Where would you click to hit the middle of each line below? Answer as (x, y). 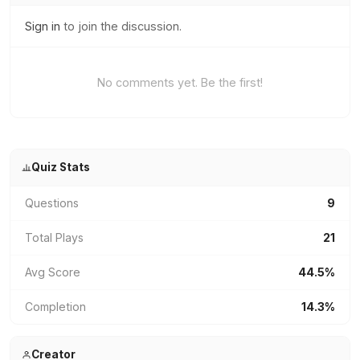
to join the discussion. (121, 26)
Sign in (43, 26)
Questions (52, 203)
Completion (55, 307)
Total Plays (54, 237)
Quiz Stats (60, 167)
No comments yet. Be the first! (180, 82)
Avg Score (53, 272)
